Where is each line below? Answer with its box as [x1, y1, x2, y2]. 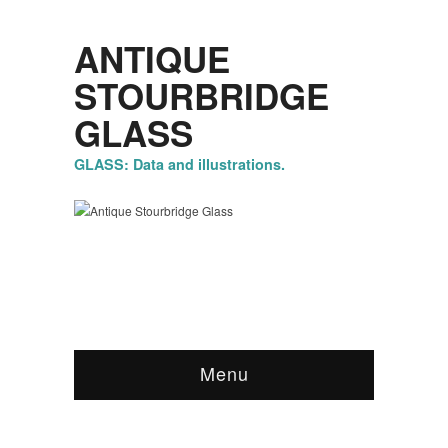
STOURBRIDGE [74, 71, 329, 121]
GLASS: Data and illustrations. [74, 154, 285, 174]
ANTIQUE [74, 34, 230, 84]
